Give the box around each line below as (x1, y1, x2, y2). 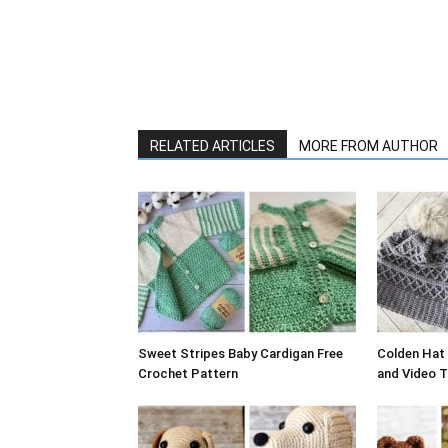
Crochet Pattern (138, 365, 238, 381)
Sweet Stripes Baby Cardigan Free (138, 345, 343, 361)
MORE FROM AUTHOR (299, 137, 438, 154)
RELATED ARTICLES (150, 137, 275, 154)
